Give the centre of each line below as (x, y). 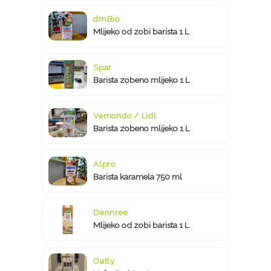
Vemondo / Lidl (125, 116)
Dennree (111, 212)
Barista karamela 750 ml (138, 176)
